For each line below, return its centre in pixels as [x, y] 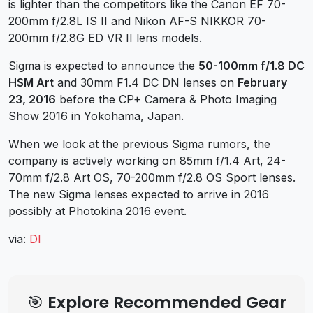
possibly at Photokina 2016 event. [97, 211]
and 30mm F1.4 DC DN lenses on [146, 83]
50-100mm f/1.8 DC [252, 66]
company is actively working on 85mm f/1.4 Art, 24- [147, 161]
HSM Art [31, 83]
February [262, 83]
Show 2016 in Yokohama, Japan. [96, 116]
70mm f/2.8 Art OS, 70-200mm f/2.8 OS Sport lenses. [152, 178]
